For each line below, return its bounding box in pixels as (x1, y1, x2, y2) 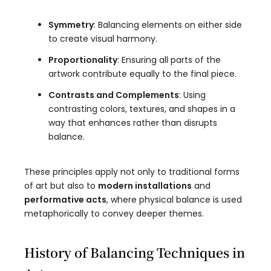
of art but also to (24, 180, 98, 192)
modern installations (98, 180, 192, 192)
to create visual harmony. (48, 33, 157, 45)
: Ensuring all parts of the (117, 54, 221, 67)
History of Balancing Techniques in (24, 243, 245, 262)
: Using (179, 89, 206, 102)
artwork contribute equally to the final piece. (48, 68, 237, 80)
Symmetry (48, 19, 94, 31)
